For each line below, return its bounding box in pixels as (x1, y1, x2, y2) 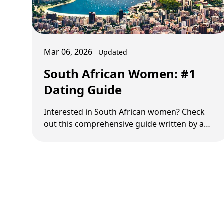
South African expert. (44, 130, 124, 142)
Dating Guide (44, 81, 122, 98)
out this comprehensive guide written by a (44, 118, 204, 130)
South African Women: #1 (44, 65, 196, 82)
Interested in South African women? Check (44, 106, 205, 118)
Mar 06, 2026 (44, 46, 92, 58)
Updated (98, 47, 127, 57)
